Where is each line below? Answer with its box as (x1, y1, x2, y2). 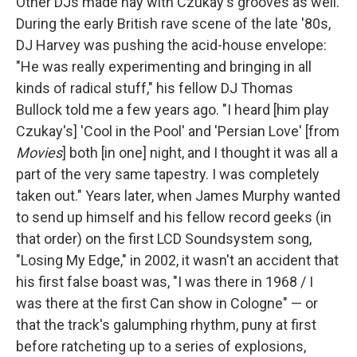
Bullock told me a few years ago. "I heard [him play (16, 100, 329, 118)
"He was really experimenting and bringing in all (16, 57, 312, 75)
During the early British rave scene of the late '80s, (16, 14, 331, 32)
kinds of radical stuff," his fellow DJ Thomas (16, 79, 293, 96)
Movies (16, 143, 62, 161)
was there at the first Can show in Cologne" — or (16, 294, 318, 312)
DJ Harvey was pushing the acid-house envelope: (16, 36, 327, 53)
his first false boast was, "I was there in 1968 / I (16, 273, 313, 290)
